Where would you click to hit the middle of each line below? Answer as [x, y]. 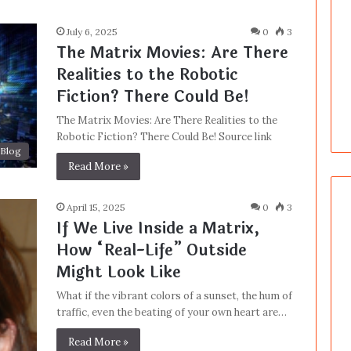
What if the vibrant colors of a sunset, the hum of [174, 296]
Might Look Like [118, 272]
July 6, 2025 [92, 32]
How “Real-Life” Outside [151, 250]
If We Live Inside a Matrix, [157, 228]
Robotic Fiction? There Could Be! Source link [164, 137]
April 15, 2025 [96, 207]
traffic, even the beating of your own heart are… [171, 312]
